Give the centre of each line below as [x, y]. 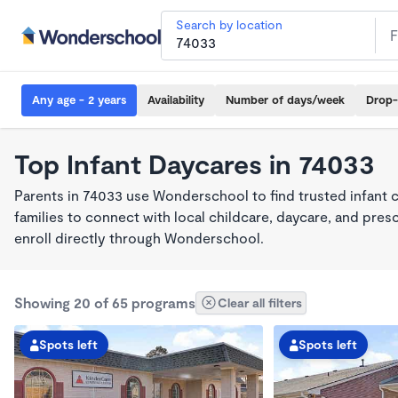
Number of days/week [285, 99]
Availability [176, 99]
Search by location [229, 24]
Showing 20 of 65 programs [105, 302]
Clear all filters [260, 302]
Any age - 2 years [79, 99]
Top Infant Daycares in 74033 [195, 163]
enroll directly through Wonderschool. [139, 238]
